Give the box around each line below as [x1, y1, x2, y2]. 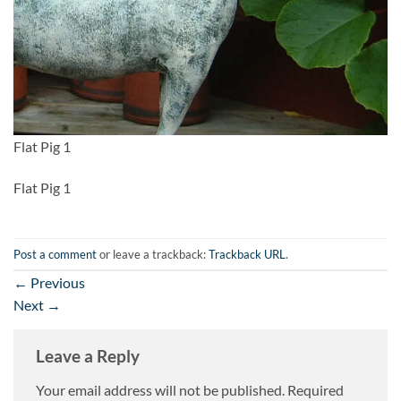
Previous [28, 274, 85, 292]
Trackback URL [209, 246, 286, 261]
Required [287, 381, 344, 399]
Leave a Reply [36, 346, 143, 367]
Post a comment [13, 246, 97, 261]
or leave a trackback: [97, 246, 209, 261]
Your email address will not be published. [36, 381, 285, 399]
